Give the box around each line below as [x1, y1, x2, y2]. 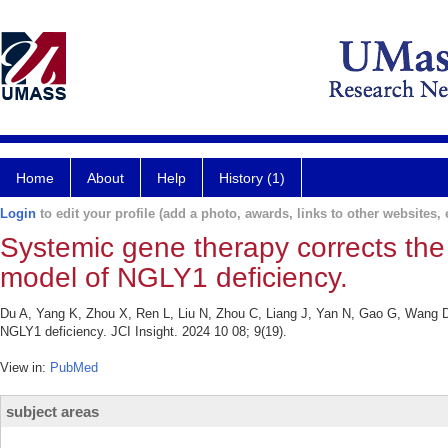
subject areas [6, 403, 99, 420]
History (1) [219, 170, 285, 186]
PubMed [50, 360, 98, 375]
